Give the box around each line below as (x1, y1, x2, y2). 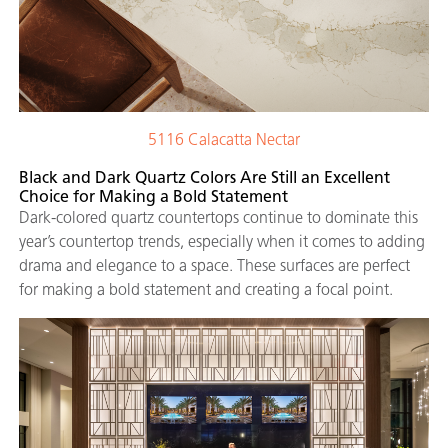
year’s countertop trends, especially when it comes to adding (19, 231, 425, 251)
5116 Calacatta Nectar (148, 129, 300, 149)
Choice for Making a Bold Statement (19, 186, 288, 206)
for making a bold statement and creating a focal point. (19, 279, 397, 299)
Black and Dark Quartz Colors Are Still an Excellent (19, 167, 390, 187)
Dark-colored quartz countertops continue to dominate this (19, 207, 418, 227)
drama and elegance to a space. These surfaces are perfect (19, 255, 410, 275)
